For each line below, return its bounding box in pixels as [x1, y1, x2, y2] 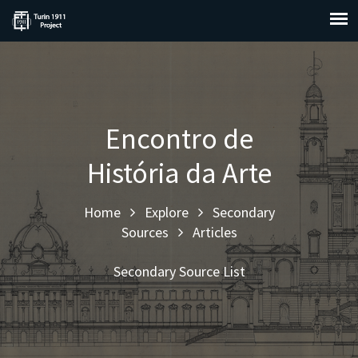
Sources [121, 222, 169, 241]
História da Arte [86, 154, 272, 191]
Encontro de [105, 120, 253, 157]
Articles [192, 222, 237, 241]
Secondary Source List [113, 261, 245, 280]
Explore [144, 202, 189, 221]
